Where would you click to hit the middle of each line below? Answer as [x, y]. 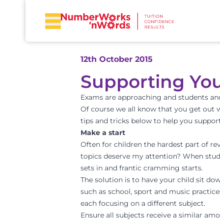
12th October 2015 [117, 59]
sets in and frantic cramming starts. [142, 168]
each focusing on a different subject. [143, 203]
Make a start [103, 133]
